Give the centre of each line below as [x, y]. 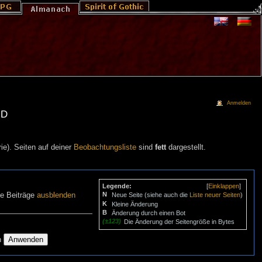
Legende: [117, 186]
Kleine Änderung [135, 204]
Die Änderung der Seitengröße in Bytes [180, 221]
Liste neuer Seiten [215, 195]
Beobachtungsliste [105, 148]
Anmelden [239, 103]
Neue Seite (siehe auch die [151, 195]
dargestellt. [186, 148]
